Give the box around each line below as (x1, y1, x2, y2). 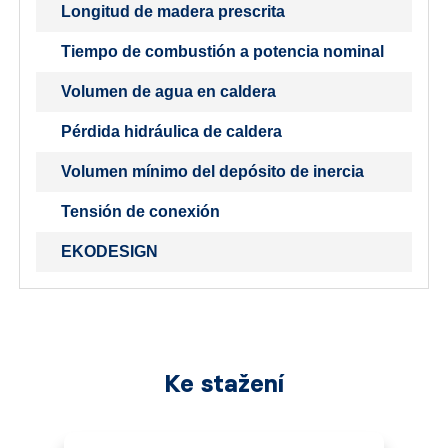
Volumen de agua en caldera (61, 83, 276, 101)
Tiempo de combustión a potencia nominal (61, 43, 384, 61)
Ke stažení (164, 369, 284, 399)
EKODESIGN (61, 243, 158, 261)
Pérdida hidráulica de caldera (61, 123, 282, 141)
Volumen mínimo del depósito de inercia (61, 163, 364, 181)
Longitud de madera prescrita (61, 3, 285, 21)
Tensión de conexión (61, 203, 220, 221)
